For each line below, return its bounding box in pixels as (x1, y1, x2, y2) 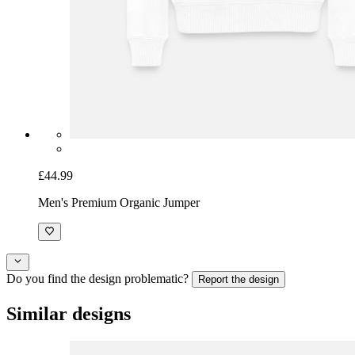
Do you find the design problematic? (6, 272, 189, 286)
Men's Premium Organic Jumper (38, 196, 200, 210)
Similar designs (6, 303, 131, 325)
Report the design (198, 273, 279, 286)
